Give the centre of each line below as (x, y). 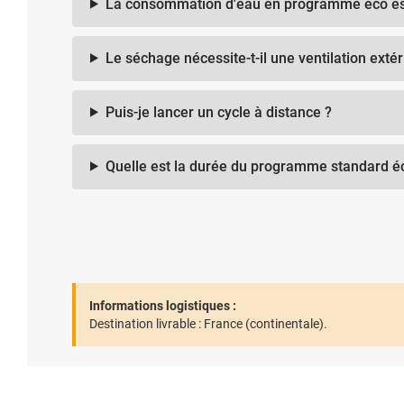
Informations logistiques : (163, 305)
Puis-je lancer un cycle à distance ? (218, 112)
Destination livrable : (145, 323)
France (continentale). (264, 323)
